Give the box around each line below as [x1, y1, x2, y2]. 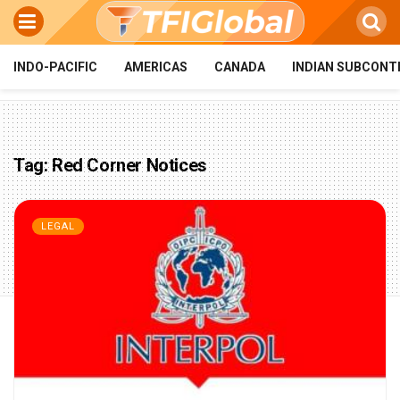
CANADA [214, 60, 265, 74]
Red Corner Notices [52, 154, 207, 176]
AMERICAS [124, 60, 187, 74]
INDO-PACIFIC [13, 60, 97, 74]
